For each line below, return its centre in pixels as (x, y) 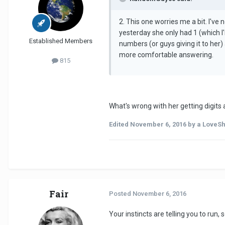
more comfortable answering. (166, 55)
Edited (120, 125)
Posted (121, 194)
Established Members (61, 41)
